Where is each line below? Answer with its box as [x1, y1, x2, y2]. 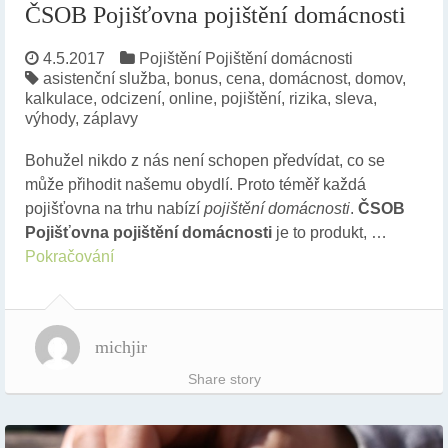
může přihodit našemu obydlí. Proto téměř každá [25, 176, 366, 194]
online [169, 90, 213, 108]
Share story [187, 372, 261, 388]
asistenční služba [43, 70, 166, 88]
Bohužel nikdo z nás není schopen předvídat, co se [25, 152, 385, 170]
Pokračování [25, 248, 114, 266]
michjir [95, 337, 147, 358]
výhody [25, 110, 75, 128]
